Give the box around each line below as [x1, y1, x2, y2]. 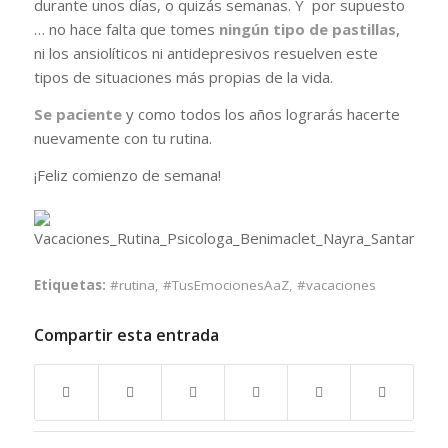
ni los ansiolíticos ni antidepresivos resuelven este [33, 43, 378, 64]
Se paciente [33, 104, 122, 124]
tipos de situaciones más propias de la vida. [33, 67, 333, 88]
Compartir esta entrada [33, 324, 219, 347]
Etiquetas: [33, 276, 106, 295]
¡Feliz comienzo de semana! [33, 164, 221, 185]
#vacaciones [296, 276, 376, 295]
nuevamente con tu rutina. [33, 128, 212, 148]
